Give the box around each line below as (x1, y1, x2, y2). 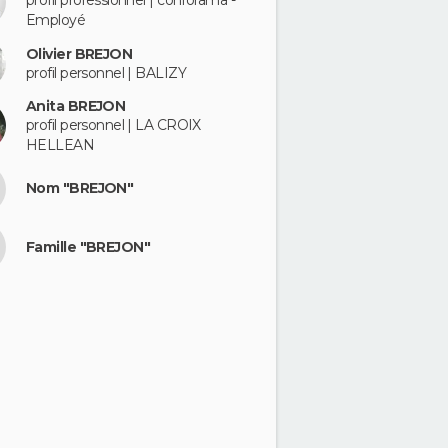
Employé (26, 11, 86, 30)
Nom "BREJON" (26, 179, 134, 197)
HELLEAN (26, 135, 95, 154)
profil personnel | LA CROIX (26, 115, 201, 134)
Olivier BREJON (26, 44, 133, 63)
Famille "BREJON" (26, 237, 151, 256)
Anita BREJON (26, 96, 126, 115)
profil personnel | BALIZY (26, 63, 186, 82)
